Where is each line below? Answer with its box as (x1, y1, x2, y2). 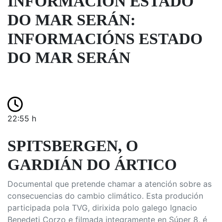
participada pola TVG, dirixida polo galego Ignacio (7, 203, 197, 213)
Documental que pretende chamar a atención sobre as (7, 179, 212, 189)
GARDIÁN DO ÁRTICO (7, 156, 177, 173)
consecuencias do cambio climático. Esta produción (7, 191, 203, 201)
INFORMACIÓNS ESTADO (7, 30, 203, 48)
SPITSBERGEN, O (7, 137, 138, 155)
